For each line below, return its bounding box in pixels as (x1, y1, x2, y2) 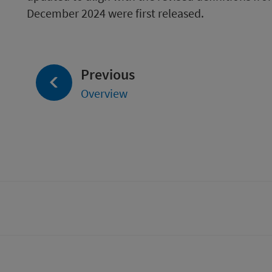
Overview (81, 86, 127, 101)
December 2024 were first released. (27, 5, 204, 21)
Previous (81, 65, 135, 84)
